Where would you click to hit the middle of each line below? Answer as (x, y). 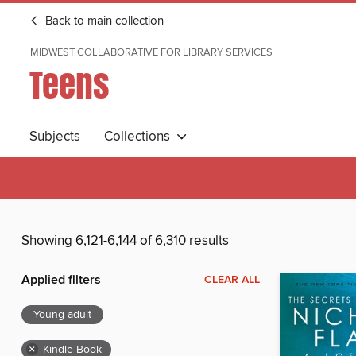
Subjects (55, 137)
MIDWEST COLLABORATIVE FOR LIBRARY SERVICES (151, 52)
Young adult (62, 315)
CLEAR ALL (232, 280)
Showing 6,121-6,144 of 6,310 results (125, 241)
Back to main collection (103, 21)
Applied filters (61, 281)
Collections (140, 137)
